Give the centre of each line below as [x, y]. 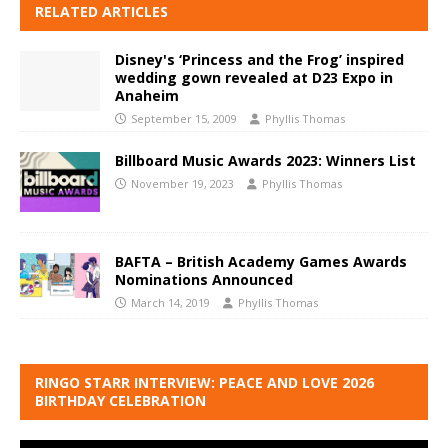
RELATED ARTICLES [101, 12]
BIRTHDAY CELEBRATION [120, 401]
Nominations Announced [204, 280]
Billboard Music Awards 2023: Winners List [265, 161]
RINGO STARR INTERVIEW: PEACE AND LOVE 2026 [204, 383]
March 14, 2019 [170, 303]
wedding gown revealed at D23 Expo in [254, 78]
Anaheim [147, 96]
